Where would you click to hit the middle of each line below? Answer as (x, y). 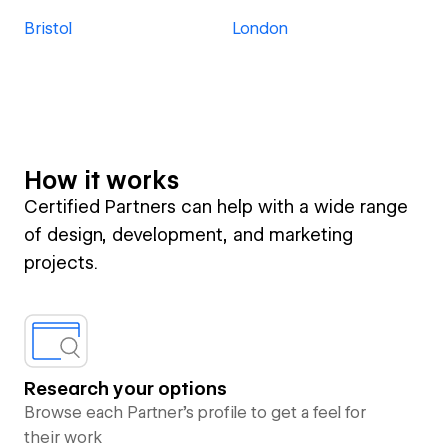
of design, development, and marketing (188, 234)
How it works (101, 180)
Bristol (48, 28)
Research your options (125, 388)
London (260, 28)
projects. (61, 262)
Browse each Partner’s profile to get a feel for (195, 412)
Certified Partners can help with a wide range (216, 206)
